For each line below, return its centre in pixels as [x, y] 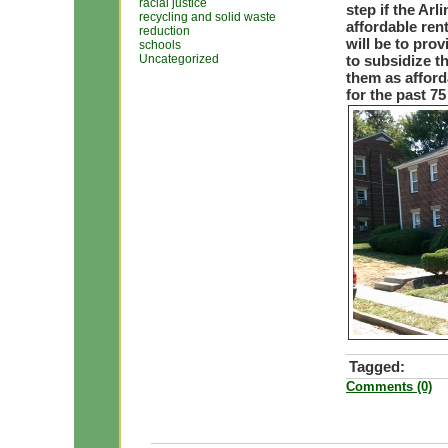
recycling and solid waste [207, 17]
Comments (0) [389, 386]
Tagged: [377, 366]
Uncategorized [179, 59]
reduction [164, 31]
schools [160, 45]
